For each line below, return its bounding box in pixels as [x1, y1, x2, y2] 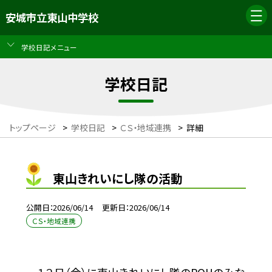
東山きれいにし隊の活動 [53, 169, 183, 187]
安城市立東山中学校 [5, 10, 98, 25]
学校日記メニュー [21, 41, 77, 52]
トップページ [9, 121, 56, 134]
